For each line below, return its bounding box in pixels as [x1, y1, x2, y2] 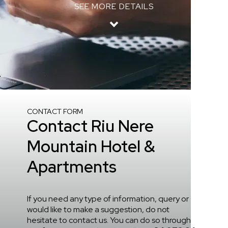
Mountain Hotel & [27, 135, 155, 157]
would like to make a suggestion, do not [27, 204, 169, 215]
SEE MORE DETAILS [74, 1, 154, 12]
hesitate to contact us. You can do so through [27, 215, 191, 225]
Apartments [27, 156, 117, 178]
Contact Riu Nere [27, 115, 154, 137]
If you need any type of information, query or [27, 193, 189, 204]
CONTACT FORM [27, 107, 83, 116]
